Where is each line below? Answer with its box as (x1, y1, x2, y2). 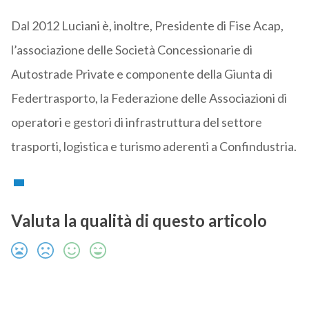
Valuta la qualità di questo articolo (10, 210, 267, 231)
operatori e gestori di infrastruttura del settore (10, 114, 262, 130)
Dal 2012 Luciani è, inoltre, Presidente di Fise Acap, (10, 18, 283, 34)
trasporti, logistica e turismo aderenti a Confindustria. (10, 139, 297, 154)
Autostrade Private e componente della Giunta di (10, 66, 272, 82)
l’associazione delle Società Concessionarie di (10, 42, 252, 58)
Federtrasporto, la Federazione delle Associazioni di (10, 90, 287, 106)
